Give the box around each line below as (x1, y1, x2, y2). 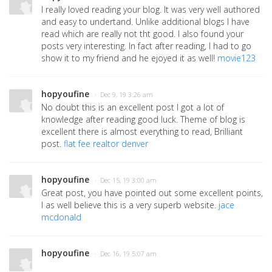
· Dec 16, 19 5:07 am (95, 250, 157, 259)
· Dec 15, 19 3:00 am (95, 176, 157, 185)
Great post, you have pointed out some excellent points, (41, 187, 263, 199)
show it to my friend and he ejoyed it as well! (41, 52, 217, 64)
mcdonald (41, 211, 81, 223)
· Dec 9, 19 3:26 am (95, 90, 153, 100)
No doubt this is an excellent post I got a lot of (41, 101, 224, 114)
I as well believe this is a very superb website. (41, 199, 219, 211)
